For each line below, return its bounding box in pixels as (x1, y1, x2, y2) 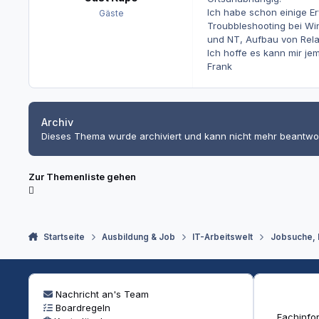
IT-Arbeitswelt (192, 232, 253, 243)
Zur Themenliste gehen (28, 170, 136, 182)
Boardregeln (55, 302, 110, 314)
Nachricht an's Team (55, 288, 149, 300)
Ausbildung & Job (101, 232, 175, 243)
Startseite (43, 232, 85, 243)
